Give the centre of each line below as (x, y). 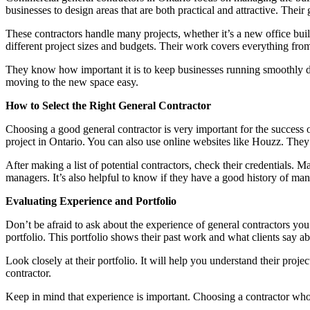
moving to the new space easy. (72, 82)
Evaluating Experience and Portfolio (91, 201)
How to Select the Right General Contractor (108, 105)
